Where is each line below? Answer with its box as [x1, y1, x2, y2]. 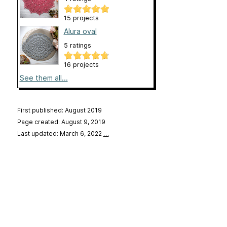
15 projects [63, 14, 99, 22]
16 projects [63, 61, 99, 69]
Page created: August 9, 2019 [17, 118, 105, 126]
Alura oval [63, 27, 97, 36]
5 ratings [63, 42, 91, 50]
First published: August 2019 [17, 106, 102, 115]
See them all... [19, 73, 68, 83]
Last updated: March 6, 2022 [17, 130, 103, 138]
